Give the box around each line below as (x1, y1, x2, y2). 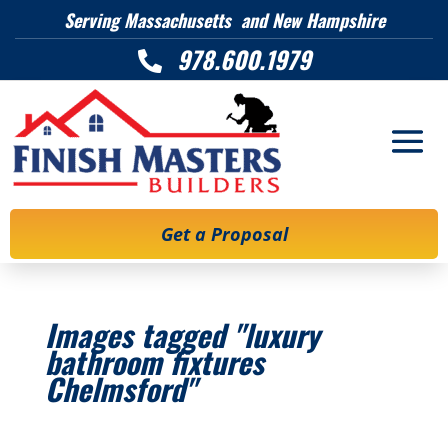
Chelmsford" (44, 366, 196, 411)
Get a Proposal (160, 222, 288, 246)
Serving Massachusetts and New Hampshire (63, 7, 385, 33)
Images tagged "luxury (44, 312, 319, 357)
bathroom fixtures (44, 339, 264, 384)
